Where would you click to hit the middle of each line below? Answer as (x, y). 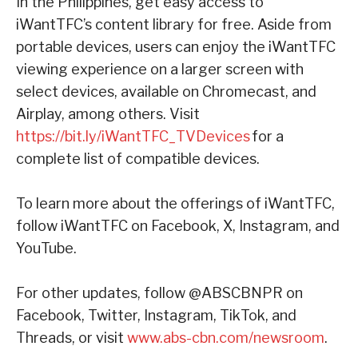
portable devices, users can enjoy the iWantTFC (176, 46)
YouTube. (47, 248)
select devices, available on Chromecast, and (166, 91)
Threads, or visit (72, 337)
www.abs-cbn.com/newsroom (226, 337)
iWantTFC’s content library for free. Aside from (174, 24)
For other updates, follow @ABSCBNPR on (159, 292)
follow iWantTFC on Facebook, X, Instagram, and (178, 225)
